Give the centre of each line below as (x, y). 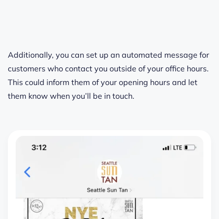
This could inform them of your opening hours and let (103, 82)
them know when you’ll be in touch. (71, 96)
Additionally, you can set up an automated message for (109, 55)
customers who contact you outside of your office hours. (108, 69)
